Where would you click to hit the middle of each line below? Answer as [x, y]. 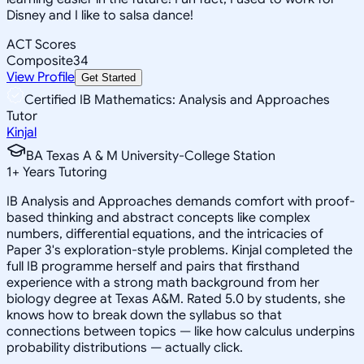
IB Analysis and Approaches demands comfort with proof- [181, 201]
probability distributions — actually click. [125, 347]
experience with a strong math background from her [163, 282]
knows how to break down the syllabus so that [144, 315]
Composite [40, 61]
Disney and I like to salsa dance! [100, 15]
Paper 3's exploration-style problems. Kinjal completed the [180, 250]
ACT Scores [41, 44]
